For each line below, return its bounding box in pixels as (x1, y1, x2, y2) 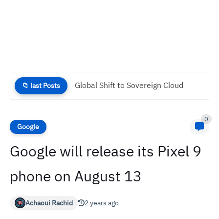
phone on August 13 (10, 165, 142, 187)
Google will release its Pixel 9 (10, 140, 201, 162)
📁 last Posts (22, 81, 60, 91)
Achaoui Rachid (25, 197, 73, 208)
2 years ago (85, 197, 119, 208)
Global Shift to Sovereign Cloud (75, 80, 183, 91)
